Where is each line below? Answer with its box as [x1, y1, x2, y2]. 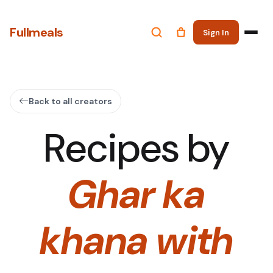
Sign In [203, 27, 229, 38]
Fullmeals [10, 24, 63, 40]
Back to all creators [29, 96, 112, 107]
